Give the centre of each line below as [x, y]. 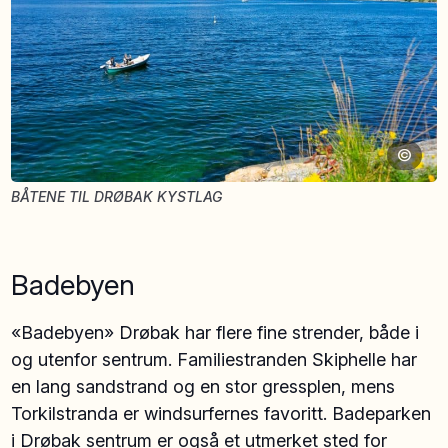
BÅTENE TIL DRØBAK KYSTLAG [117, 197]
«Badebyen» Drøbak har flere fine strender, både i [215, 333]
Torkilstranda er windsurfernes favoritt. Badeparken [221, 414]
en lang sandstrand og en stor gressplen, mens [203, 387]
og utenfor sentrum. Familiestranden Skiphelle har [214, 360]
